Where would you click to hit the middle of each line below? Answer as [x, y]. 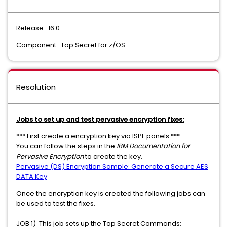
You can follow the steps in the [66, 146]
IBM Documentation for [153, 146]
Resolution [36, 87]
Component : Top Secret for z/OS [71, 45]
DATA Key [32, 177]
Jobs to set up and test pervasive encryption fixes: [100, 119]
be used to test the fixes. [56, 203]
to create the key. [115, 156]
